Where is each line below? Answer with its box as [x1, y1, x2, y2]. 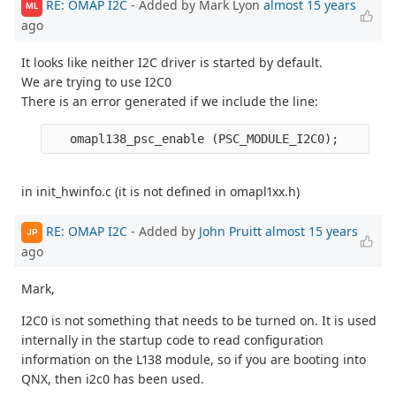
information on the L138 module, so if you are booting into [21, 350, 366, 368]
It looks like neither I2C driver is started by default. [21, 53, 323, 71]
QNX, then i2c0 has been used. [21, 369, 204, 387]
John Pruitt [199, 222, 262, 240]
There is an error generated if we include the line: [21, 92, 318, 110]
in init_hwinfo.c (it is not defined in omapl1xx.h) [21, 182, 300, 200]
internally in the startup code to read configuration [21, 331, 324, 348]
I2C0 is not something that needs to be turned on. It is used [21, 311, 377, 329]
